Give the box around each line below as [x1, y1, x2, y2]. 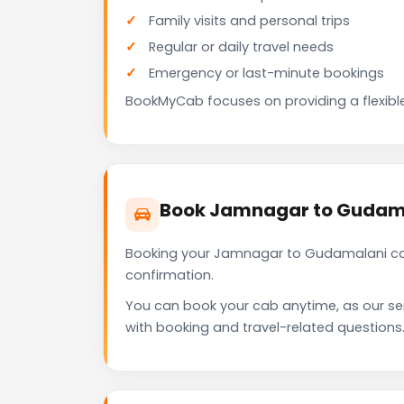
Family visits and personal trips [149, 12, 350, 31]
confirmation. [125, 266, 214, 285]
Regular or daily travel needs [149, 38, 334, 57]
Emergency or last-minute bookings [149, 64, 384, 83]
